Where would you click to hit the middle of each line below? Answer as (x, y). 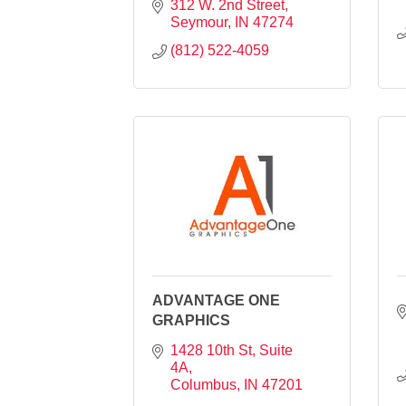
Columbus (203, 384)
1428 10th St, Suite (232, 350)
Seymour (199, 22)
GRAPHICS (191, 320)
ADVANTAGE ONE (216, 300)
